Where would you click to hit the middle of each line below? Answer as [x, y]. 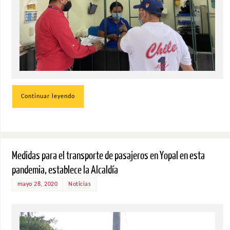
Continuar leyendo [48, 96]
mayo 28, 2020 [37, 185]
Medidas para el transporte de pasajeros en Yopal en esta [108, 156]
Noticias [80, 185]
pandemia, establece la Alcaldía [65, 170]
